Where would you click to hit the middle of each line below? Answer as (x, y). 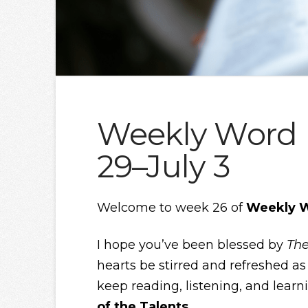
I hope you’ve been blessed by (191, 244)
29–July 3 (163, 166)
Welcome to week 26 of (171, 208)
